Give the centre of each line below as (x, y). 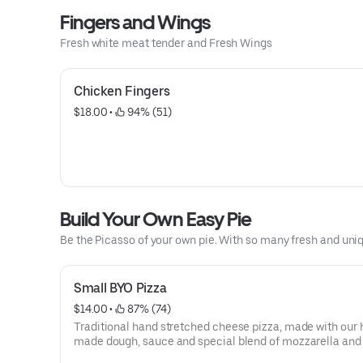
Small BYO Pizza (120, 288)
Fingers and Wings (135, 22)
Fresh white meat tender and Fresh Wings (166, 43)
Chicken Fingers (122, 91)
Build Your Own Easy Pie (156, 219)
